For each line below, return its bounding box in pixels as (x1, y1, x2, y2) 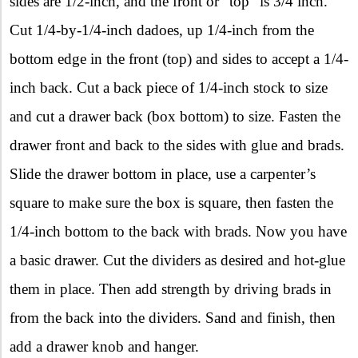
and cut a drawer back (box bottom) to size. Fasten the (10, 107, 340, 125)
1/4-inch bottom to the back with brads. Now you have (10, 222, 347, 240)
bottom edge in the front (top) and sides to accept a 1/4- (10, 50, 348, 67)
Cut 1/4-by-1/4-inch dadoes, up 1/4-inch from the (10, 21, 314, 38)
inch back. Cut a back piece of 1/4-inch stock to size (10, 78, 328, 96)
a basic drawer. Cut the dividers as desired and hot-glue (10, 251, 345, 268)
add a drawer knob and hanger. (10, 337, 199, 355)
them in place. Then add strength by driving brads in (10, 280, 332, 297)
